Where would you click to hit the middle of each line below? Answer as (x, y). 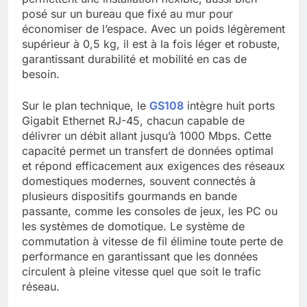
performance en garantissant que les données (140, 257)
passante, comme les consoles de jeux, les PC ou (150, 211)
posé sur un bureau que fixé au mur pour (127, 14)
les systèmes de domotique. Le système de (133, 226)
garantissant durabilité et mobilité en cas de (134, 59)
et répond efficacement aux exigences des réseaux (153, 166)
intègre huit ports (229, 106)
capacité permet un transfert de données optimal (148, 151)
